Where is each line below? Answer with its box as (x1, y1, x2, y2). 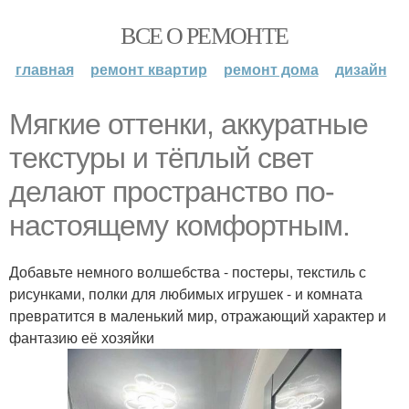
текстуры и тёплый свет (9, 142, 313, 174)
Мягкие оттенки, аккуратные (9, 108, 368, 141)
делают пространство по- (9, 175, 334, 208)
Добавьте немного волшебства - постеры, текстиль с (9, 261, 366, 282)
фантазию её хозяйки (9, 327, 154, 348)
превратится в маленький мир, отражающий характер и (9, 305, 386, 326)
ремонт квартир (89, 58, 207, 79)
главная (15, 58, 74, 79)
